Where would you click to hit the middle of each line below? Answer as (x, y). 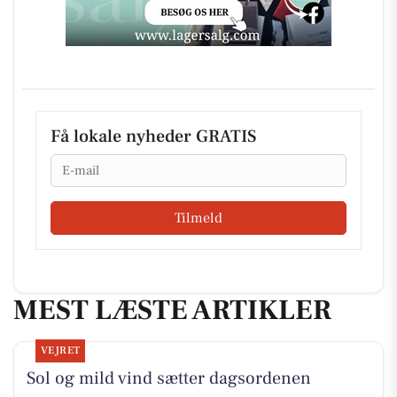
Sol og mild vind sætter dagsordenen (168, 379)
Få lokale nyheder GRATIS (153, 136)
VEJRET (60, 351)
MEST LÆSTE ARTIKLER (172, 310)
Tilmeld (198, 218)
